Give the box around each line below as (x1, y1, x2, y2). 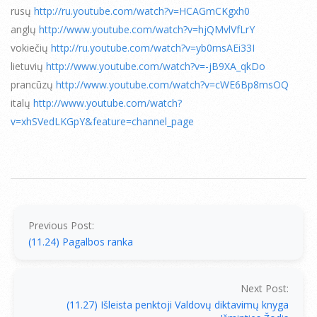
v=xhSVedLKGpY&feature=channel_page (11, 114, 194, 128)
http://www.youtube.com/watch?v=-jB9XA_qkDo (46, 59, 265, 73)
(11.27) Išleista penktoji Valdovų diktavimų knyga (67, 297, 289, 311)
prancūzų (11, 77, 56, 91)
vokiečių (11, 40, 51, 54)
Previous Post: (28, 218, 94, 232)
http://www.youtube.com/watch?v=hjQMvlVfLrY (39, 22, 255, 36)
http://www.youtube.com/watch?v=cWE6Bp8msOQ (56, 77, 289, 91)
